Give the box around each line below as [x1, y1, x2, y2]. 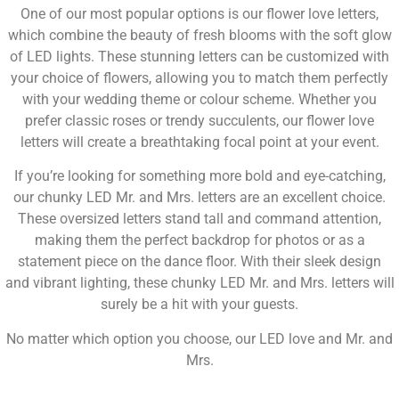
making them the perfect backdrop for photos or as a [34, 232, 365, 249]
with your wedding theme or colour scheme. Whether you [22, 91, 377, 109]
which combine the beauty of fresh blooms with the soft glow [7, 27, 392, 45]
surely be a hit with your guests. [101, 296, 298, 313]
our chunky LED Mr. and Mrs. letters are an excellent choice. [13, 189, 386, 207]
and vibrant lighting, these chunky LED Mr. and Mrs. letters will [4, 274, 395, 292]
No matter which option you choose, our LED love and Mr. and [6, 330, 393, 347]
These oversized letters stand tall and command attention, [18, 210, 381, 228]
